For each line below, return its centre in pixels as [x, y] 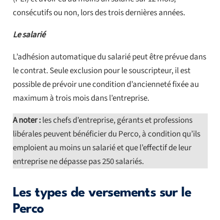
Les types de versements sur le [102, 193]
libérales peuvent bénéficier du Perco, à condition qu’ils [106, 134]
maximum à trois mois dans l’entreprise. [81, 98]
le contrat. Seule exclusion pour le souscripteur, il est [101, 70]
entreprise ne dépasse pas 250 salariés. [78, 161]
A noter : [27, 120]
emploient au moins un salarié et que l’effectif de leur [102, 148]
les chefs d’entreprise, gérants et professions [116, 120]
